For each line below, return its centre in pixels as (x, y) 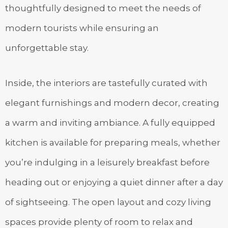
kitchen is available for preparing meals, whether (113, 142)
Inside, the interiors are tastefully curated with (106, 83)
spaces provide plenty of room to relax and (99, 222)
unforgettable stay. (47, 48)
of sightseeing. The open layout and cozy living (108, 202)
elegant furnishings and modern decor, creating (112, 103)
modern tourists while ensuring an (82, 28)
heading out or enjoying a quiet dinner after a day (114, 182)
